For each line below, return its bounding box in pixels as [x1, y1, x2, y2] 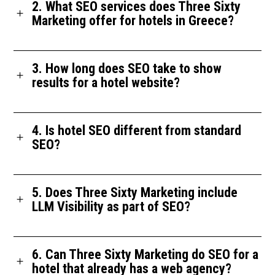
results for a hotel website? [32, 74, 180, 90]
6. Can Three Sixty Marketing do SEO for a [32, 246, 259, 262]
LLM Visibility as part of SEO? [32, 198, 191, 214]
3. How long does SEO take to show [32, 60, 222, 76]
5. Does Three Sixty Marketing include [32, 184, 238, 200]
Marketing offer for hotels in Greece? [32, 12, 234, 28]
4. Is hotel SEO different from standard [32, 122, 242, 138]
